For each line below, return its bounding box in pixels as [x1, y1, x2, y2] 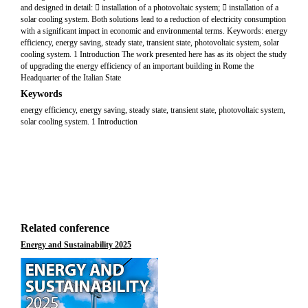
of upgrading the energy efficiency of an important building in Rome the [21, 61, 254, 71]
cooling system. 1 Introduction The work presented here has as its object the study [21, 49, 287, 59]
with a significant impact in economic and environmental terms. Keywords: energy [21, 26, 287, 36]
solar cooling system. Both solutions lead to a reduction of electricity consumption [21, 14, 286, 24]
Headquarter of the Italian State [21, 73, 121, 82]
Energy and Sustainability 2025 [21, 240, 131, 250]
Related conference [21, 222, 109, 234]
